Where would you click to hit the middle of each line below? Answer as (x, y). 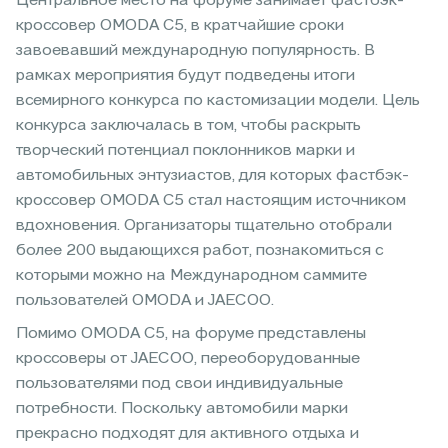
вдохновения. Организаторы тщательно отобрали (204, 225)
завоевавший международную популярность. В (195, 50)
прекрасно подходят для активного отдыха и (187, 433)
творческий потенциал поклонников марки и (185, 150)
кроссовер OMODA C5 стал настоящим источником (211, 200)
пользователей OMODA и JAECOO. (145, 300)
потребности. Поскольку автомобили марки (182, 408)
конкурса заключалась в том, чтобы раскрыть (188, 125)
